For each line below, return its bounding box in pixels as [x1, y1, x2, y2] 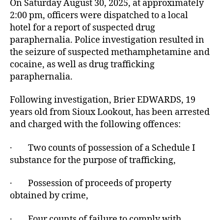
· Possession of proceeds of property [10, 178, 171, 189]
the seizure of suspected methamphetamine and [10, 46, 210, 58]
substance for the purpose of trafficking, [10, 154, 176, 166]
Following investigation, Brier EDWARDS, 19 [10, 94, 195, 106]
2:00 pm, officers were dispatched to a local [10, 9, 188, 21]
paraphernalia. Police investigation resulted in [10, 34, 204, 46]
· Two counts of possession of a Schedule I [10, 142, 195, 154]
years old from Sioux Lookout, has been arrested [10, 107, 210, 118]
